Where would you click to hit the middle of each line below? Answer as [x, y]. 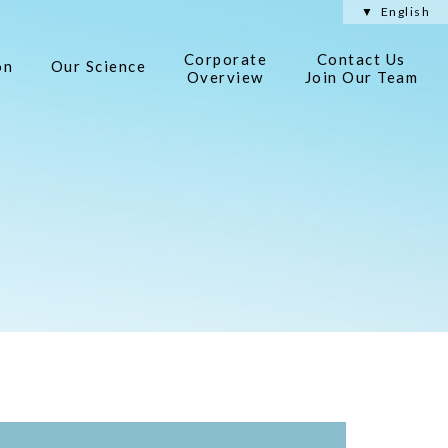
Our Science [98, 66]
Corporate [225, 58]
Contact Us [361, 58]
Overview [225, 76]
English [405, 11]
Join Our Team [361, 76]
